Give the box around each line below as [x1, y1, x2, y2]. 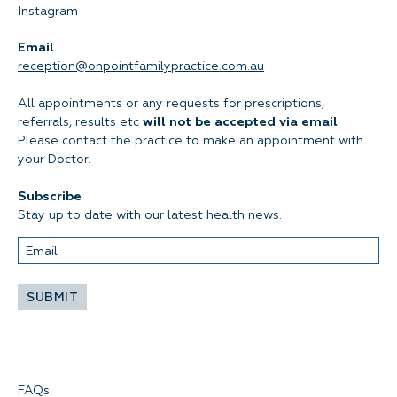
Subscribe [18, 191, 82, 203]
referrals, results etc [18, 116, 143, 128]
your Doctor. [18, 153, 90, 166]
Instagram [18, 5, 78, 18]
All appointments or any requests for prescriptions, [18, 97, 324, 110]
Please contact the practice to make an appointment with [18, 135, 363, 147]
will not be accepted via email [143, 116, 338, 128]
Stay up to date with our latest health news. [18, 209, 282, 222]
